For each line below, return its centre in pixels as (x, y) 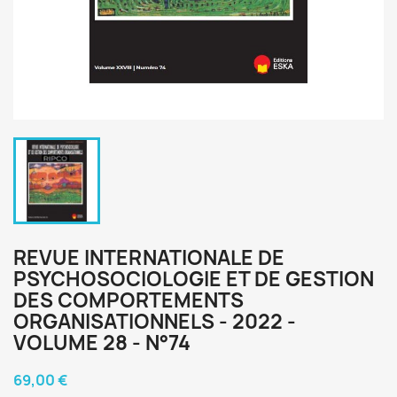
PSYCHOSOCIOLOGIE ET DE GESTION (194, 279)
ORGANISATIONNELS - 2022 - (155, 322)
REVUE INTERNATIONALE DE (149, 258)
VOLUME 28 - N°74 (102, 343)
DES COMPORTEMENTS (128, 300)
